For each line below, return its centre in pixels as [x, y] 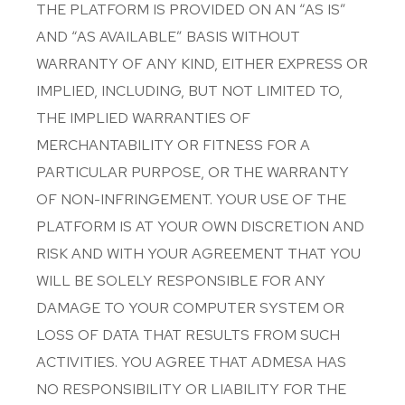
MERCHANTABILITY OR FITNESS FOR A [173, 145]
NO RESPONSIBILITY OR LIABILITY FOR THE [191, 389]
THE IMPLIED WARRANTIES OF [143, 118]
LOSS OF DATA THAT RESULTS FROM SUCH [188, 335]
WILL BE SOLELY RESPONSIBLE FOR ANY [181, 281]
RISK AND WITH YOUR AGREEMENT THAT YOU [198, 254]
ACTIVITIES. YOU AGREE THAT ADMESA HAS [191, 362]
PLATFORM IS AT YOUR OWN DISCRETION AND [200, 226]
